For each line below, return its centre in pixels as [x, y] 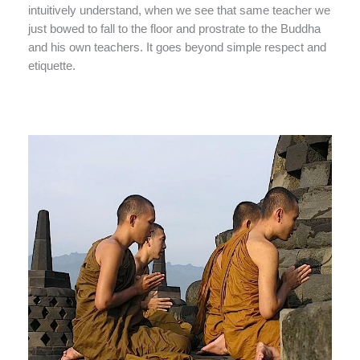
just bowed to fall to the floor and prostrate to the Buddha [174, 29]
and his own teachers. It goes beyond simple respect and [177, 47]
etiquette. [52, 66]
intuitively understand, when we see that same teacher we [179, 10]
